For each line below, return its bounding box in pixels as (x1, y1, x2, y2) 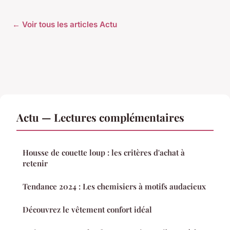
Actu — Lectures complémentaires (16, 109, 184, 124)
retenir (23, 158, 48, 168)
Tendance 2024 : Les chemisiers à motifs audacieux (23, 181, 206, 191)
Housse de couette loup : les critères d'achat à (23, 147, 185, 158)
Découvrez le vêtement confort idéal (23, 204, 152, 215)
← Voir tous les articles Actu (12, 19, 117, 29)
